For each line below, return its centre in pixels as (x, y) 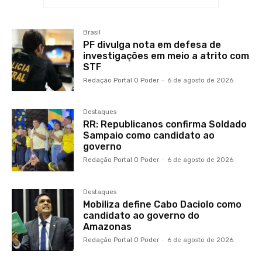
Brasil (92, 33)
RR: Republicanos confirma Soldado (165, 125)
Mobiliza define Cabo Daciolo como (163, 204)
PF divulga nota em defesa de (152, 45)
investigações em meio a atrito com (166, 56)
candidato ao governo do (142, 215)
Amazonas (108, 226)
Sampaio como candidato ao (149, 136)
